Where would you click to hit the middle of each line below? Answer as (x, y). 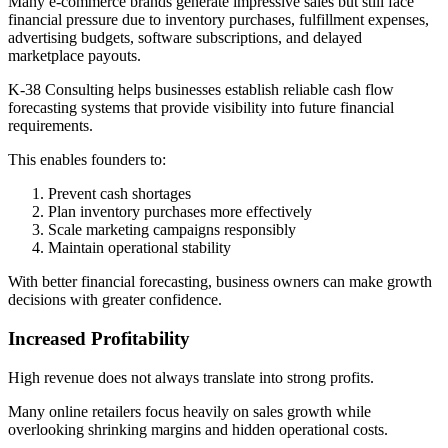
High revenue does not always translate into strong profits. (191, 377)
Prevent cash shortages (119, 194)
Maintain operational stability (139, 248)
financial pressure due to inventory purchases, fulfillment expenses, (218, 20)
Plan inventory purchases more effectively (180, 212)
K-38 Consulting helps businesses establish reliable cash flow (201, 90)
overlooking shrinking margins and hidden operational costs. (198, 429)
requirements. (50, 126)
